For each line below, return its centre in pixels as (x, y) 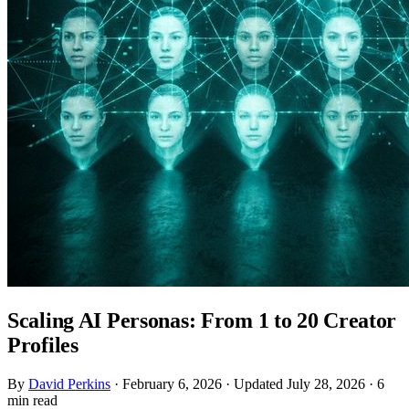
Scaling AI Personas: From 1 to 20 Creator (202, 320)
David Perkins (69, 383)
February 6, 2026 (172, 383)
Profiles (43, 345)
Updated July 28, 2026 (299, 383)
